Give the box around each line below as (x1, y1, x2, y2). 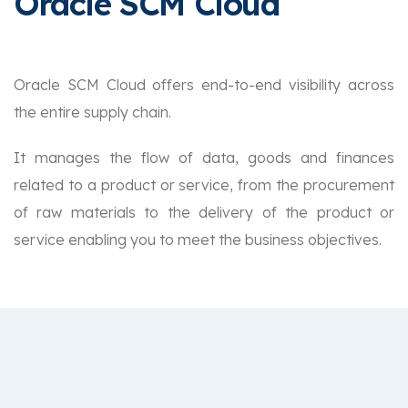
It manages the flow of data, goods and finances (14, 148, 394, 167)
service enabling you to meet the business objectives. (14, 229, 382, 249)
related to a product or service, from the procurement (14, 175, 394, 194)
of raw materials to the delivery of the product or (14, 202, 394, 221)
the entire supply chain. (14, 102, 171, 121)
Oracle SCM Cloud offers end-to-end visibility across (14, 75, 394, 94)
